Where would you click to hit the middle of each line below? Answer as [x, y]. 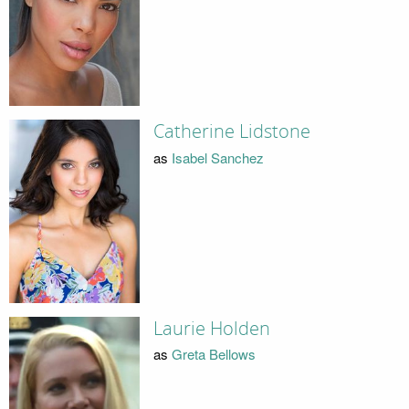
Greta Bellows [213, 354]
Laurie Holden [211, 328]
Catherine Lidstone [231, 132]
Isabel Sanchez [217, 157]
